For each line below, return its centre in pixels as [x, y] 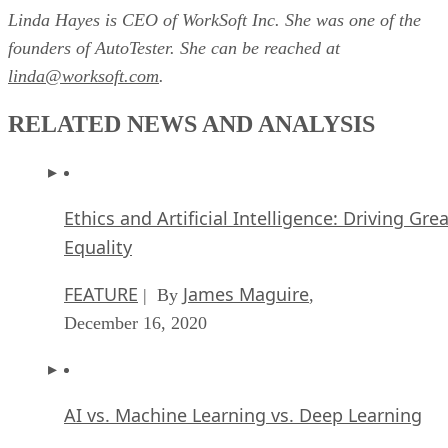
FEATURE [101, 293]
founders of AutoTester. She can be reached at [174, 47]
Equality [98, 246]
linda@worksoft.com [83, 75]
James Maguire [246, 293]
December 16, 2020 [135, 322]
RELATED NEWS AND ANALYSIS [191, 123]
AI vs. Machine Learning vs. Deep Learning [243, 414]
